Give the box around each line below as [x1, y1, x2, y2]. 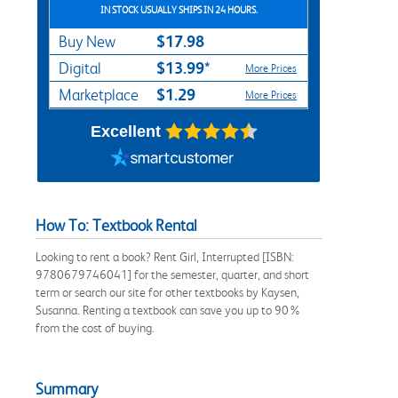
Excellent [90, 122, 161, 140]
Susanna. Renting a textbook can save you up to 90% [36, 302, 301, 317]
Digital [59, 59, 101, 77]
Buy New [59, 32, 115, 51]
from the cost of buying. [36, 320, 155, 335]
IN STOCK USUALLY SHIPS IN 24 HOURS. [99, 4, 258, 16]
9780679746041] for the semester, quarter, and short [36, 267, 309, 282]
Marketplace [59, 85, 139, 104]
